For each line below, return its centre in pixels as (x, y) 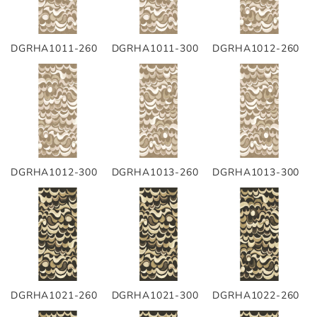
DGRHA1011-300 (155, 49)
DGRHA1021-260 (54, 296)
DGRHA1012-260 (256, 49)
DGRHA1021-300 (155, 296)
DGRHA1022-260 (256, 296)
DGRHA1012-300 (54, 172)
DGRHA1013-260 (155, 172)
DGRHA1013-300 (256, 172)
